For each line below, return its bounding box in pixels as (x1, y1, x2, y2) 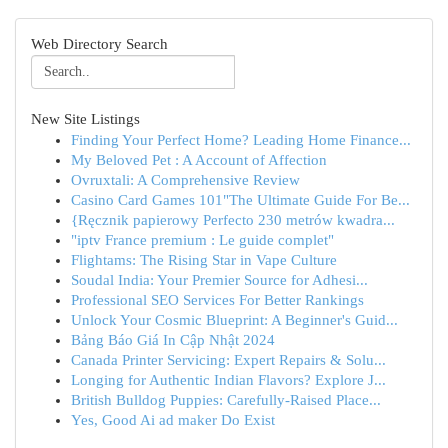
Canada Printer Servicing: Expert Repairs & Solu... (71, 352, 386, 368)
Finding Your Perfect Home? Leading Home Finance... (71, 132, 411, 148)
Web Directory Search (31, 36, 168, 52)
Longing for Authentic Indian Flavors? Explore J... (71, 372, 386, 388)
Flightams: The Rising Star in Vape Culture (71, 252, 337, 268)
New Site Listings (31, 111, 140, 127)
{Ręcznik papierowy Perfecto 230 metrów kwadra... (71, 212, 395, 228)
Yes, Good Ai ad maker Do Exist (71, 412, 275, 428)
